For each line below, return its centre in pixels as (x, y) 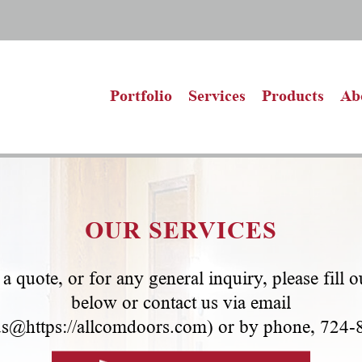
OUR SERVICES (181, 229)
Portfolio (141, 95)
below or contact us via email (181, 302)
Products (293, 95)
